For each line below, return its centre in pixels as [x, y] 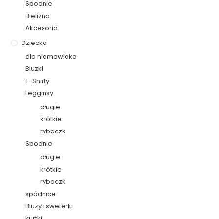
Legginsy [40, 93]
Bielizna [38, 16]
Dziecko [34, 43]
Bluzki [34, 68]
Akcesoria [42, 28]
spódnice [41, 194]
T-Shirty [38, 81]
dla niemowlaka [51, 56]
